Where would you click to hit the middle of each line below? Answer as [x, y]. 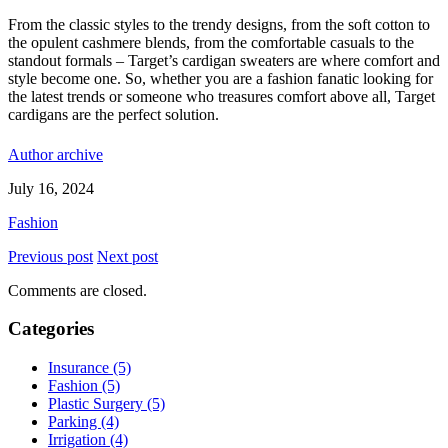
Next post [127, 256]
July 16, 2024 [51, 188]
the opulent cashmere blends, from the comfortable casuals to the [211, 43]
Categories [51, 329]
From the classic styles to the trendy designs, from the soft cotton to [219, 25]
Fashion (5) [84, 386]
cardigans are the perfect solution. [113, 115]
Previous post [50, 256]
